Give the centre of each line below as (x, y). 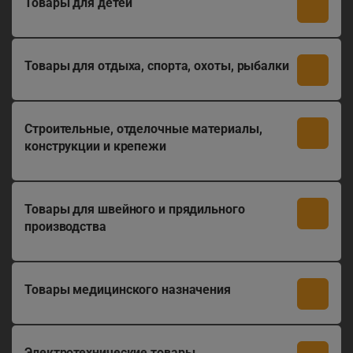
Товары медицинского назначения (128, 290)
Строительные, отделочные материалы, (143, 129)
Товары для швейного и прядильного (135, 209)
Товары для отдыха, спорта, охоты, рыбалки (157, 66)
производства (65, 227)
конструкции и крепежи (95, 146)
